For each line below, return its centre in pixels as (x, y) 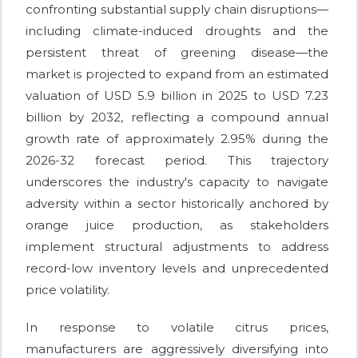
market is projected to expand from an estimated (177, 74)
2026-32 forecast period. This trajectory (177, 160)
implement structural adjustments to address (177, 246)
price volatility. (68, 289)
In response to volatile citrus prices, (177, 327)
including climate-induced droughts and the (177, 30)
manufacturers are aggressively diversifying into (177, 348)
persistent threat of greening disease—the (177, 52)
